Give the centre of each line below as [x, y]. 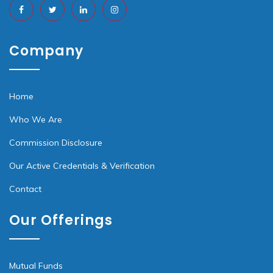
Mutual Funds [36, 266]
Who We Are [36, 120]
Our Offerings [61, 221]
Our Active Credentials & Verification [82, 166]
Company [46, 51]
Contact [25, 189]
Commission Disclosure [56, 143]
